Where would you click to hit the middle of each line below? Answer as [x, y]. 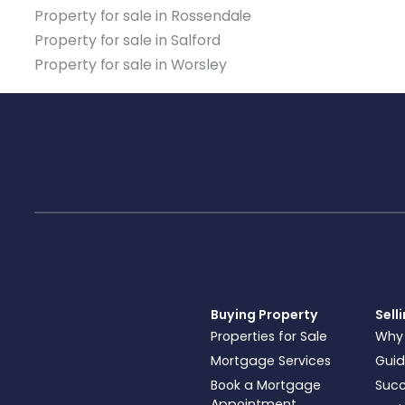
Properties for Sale [269, 336]
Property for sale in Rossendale [143, 16]
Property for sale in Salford [127, 41]
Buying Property [264, 314]
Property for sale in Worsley [131, 65]
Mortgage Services [271, 360]
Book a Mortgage [266, 385]
